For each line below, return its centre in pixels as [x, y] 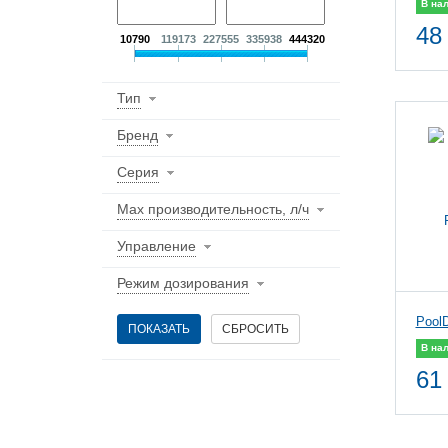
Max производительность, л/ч [213, 209]
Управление [156, 246]
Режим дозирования [183, 283]
